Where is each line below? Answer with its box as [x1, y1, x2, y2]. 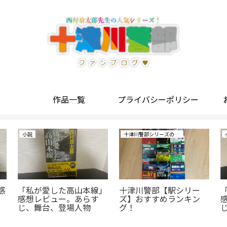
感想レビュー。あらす [18, 193, 99, 205]
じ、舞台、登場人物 [18, 201, 91, 214]
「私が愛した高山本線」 [18, 184, 107, 197]
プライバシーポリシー [118, 93, 199, 105]
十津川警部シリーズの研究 [174, 130, 180, 138]
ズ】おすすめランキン [119, 193, 201, 205]
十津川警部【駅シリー [119, 184, 201, 197]
